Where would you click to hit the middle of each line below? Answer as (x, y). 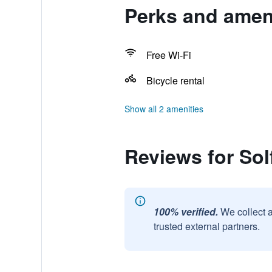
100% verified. (185, 212)
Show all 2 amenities (164, 109)
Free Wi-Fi (168, 55)
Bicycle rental (175, 80)
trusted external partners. (206, 226)
